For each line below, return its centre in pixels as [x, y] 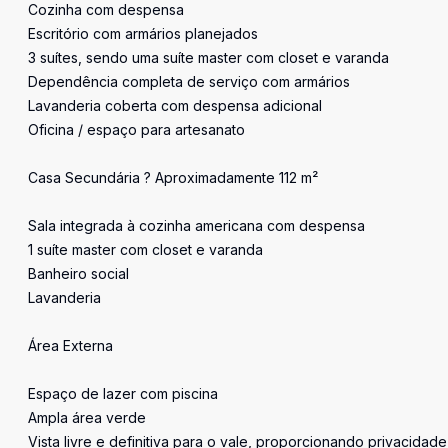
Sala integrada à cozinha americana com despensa [196, 225]
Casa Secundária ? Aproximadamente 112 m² [173, 177]
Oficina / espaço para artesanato [136, 129]
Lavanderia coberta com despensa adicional [175, 105]
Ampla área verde [87, 417]
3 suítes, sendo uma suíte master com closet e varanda [208, 57]
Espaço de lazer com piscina [123, 393]
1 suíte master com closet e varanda [145, 249]
